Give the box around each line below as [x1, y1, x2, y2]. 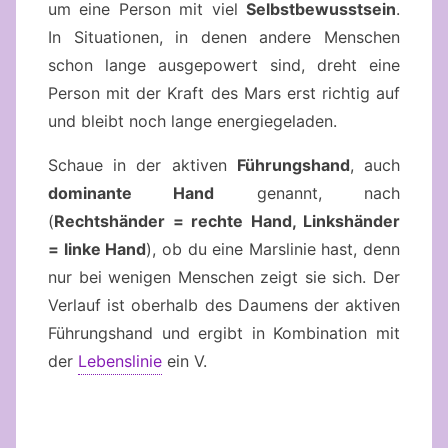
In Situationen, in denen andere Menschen [48, 26, 400, 47]
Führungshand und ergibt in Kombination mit [48, 322, 400, 343]
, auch [349, 154, 401, 175]
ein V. [162, 350, 207, 371]
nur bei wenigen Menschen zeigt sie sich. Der [48, 266, 400, 287]
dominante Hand [48, 182, 215, 203]
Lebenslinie [78, 350, 162, 371]
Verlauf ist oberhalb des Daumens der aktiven [48, 294, 400, 315]
